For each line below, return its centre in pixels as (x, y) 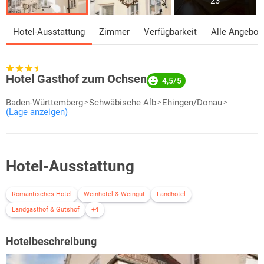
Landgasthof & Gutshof (46, 210)
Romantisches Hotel (42, 194)
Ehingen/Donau (192, 103)
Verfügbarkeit (170, 32)
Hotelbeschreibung (51, 242)
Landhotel (171, 194)
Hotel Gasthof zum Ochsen (76, 79)
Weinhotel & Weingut (114, 194)
